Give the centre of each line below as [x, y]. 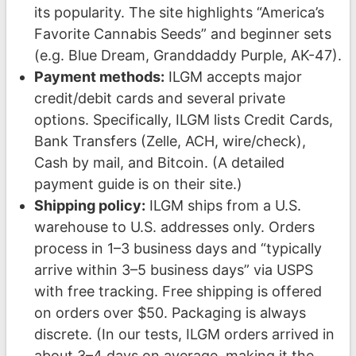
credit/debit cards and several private [159, 99]
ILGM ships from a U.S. [223, 206]
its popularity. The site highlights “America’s [179, 13]
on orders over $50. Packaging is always [170, 313]
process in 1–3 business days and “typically [178, 249]
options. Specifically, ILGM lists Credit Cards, [183, 120]
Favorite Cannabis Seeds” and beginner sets [182, 34]
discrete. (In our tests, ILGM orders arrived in [184, 335]
